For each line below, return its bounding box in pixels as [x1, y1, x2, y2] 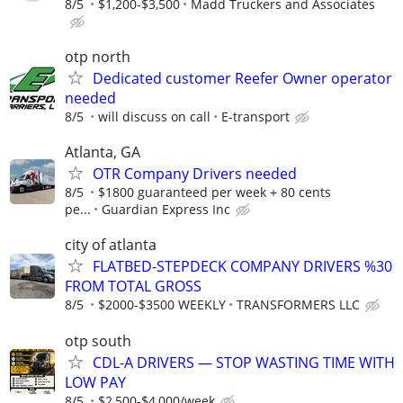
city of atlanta [65, 235, 157, 255]
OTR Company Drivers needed [93, 164, 297, 184]
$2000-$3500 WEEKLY [98, 296, 226, 314]
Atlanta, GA [65, 142, 140, 163]
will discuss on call [98, 108, 210, 125]
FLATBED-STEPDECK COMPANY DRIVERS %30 [93, 256, 392, 277]
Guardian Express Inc [102, 201, 230, 219]
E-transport [221, 108, 290, 125]
